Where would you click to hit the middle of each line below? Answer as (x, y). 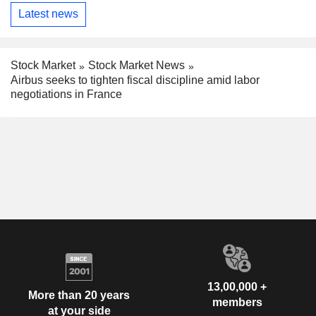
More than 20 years (79, 296)
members (237, 302)
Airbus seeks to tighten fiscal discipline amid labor (135, 80)
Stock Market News (136, 65)
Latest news (48, 14)
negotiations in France (66, 94)
